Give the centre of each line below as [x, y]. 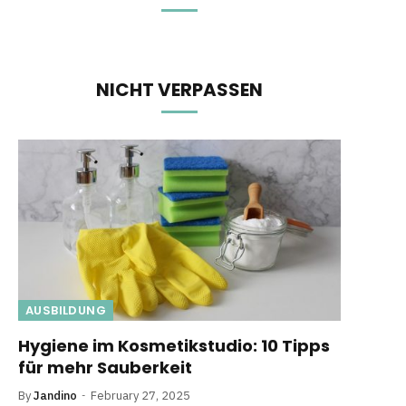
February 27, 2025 [140, 396]
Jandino [55, 396]
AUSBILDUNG [66, 311]
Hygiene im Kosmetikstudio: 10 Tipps [174, 346]
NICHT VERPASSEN [179, 90]
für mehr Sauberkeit [105, 368]
